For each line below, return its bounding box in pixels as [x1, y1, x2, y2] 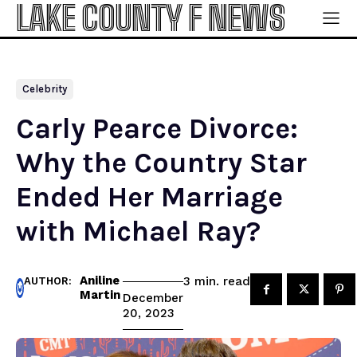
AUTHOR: [24, 275, 72, 287]
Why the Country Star [16, 146, 307, 179]
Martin [80, 288, 120, 302]
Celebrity [22, 83, 67, 95]
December [123, 291, 183, 306]
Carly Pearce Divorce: [16, 112, 298, 145]
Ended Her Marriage [16, 180, 283, 214]
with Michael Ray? [16, 214, 261, 248]
